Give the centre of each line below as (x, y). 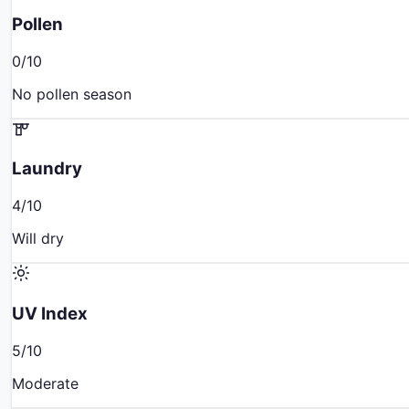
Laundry (47, 169)
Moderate (45, 383)
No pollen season (72, 94)
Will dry (38, 239)
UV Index (50, 313)
